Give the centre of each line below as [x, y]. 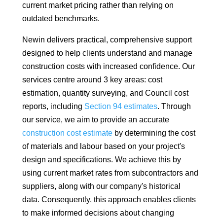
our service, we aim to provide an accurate [95, 119]
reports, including [53, 106]
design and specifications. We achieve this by [101, 159]
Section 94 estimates [121, 106]
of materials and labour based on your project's [103, 146]
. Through [174, 106]
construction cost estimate [67, 133]
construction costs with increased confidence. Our [108, 66]
